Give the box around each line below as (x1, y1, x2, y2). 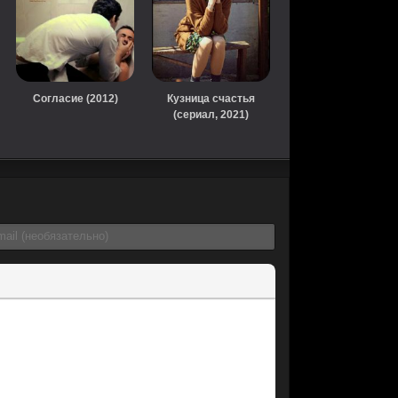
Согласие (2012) (32, 92, 118, 105)
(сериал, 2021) (173, 107, 249, 121)
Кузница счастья (167, 92, 255, 105)
